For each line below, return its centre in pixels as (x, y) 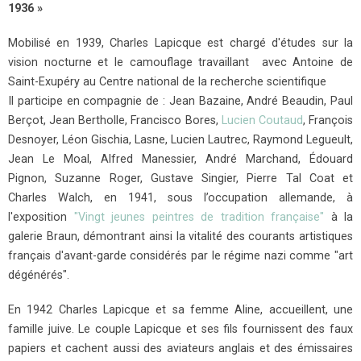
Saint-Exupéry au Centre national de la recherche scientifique (167, 81)
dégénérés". (39, 275)
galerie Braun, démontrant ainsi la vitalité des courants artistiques (180, 236)
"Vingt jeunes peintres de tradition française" (199, 217)
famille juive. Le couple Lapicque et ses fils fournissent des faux (180, 329)
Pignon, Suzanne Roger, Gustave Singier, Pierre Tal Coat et (180, 178)
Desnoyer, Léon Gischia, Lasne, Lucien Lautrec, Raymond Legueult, (180, 139)
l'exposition (41, 217)
